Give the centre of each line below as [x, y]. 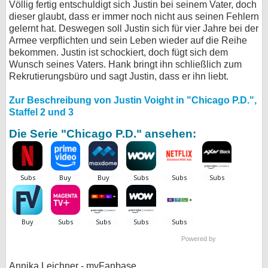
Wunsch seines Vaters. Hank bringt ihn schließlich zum [125, 64]
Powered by [200, 239]
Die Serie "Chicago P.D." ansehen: [103, 134]
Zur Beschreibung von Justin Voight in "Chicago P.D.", [133, 100]
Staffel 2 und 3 [41, 112]
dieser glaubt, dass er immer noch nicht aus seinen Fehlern [134, 16]
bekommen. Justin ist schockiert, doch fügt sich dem [118, 52]
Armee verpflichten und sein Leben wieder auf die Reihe [128, 40]
